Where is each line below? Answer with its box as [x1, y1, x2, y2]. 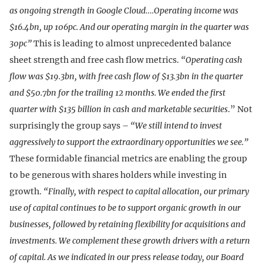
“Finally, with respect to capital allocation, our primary [43, 186, 249, 197]
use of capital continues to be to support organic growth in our [9, 202, 241, 213]
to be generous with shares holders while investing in [9, 169, 227, 180]
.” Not [228, 103, 252, 114]
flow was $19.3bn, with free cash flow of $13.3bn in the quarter [9, 70, 243, 82]
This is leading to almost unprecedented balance [32, 38, 231, 49]
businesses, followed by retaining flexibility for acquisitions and [9, 218, 245, 230]
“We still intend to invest [130, 120, 222, 131]
